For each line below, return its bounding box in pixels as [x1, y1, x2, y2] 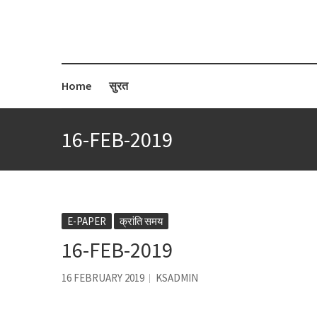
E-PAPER [67, 214, 106, 228]
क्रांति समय [120, 214, 163, 228]
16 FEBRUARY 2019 [62, 270, 144, 284]
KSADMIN [156, 270, 198, 284]
